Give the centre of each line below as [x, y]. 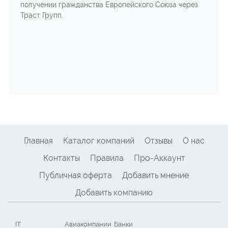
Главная [38, 140]
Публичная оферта [76, 175]
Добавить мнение [155, 175]
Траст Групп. [42, 15]
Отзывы [158, 140]
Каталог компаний [98, 140]
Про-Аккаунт [159, 158]
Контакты [61, 158]
